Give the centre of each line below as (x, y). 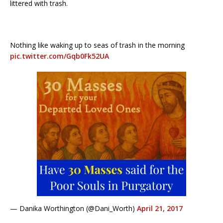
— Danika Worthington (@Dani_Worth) (73, 209)
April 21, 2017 (160, 209)
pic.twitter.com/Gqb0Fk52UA (59, 56)
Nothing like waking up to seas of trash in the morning (97, 45)
